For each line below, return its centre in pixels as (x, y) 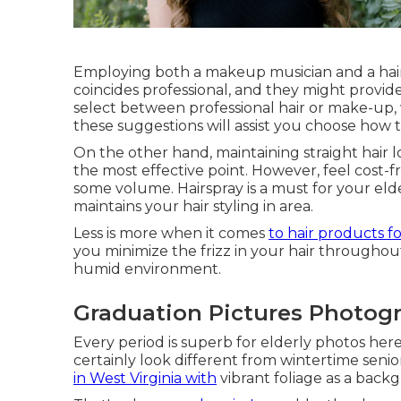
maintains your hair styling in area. (193, 206)
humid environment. (147, 269)
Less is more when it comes (171, 233)
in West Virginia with (145, 378)
